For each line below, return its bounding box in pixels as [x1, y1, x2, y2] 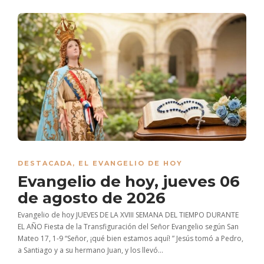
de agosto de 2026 [18, 188, 170, 207]
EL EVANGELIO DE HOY [78, 159, 183, 167]
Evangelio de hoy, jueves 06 [18, 171, 240, 191]
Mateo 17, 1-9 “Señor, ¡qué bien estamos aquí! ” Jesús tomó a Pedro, [18, 233, 243, 243]
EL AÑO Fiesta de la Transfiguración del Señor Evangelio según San [18, 221, 239, 232]
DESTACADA [18, 159, 72, 167]
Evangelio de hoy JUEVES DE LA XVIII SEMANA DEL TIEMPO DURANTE [18, 209, 239, 220]
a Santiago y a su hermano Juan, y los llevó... [18, 245, 163, 255]
